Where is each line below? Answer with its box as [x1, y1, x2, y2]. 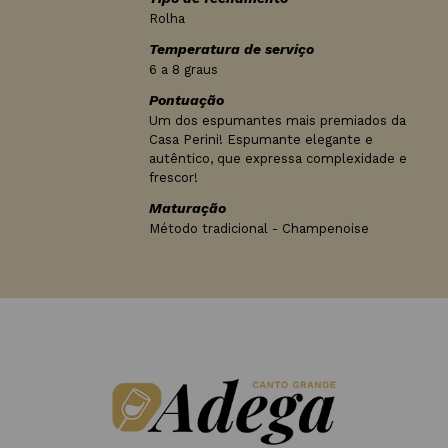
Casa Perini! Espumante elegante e [148, 132, 373, 147]
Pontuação [148, 92, 224, 108]
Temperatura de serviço [148, 41, 314, 57]
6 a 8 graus [148, 62, 218, 77]
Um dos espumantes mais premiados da [148, 113, 406, 128]
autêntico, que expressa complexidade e [148, 151, 407, 166]
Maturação [148, 200, 226, 216]
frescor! [148, 170, 198, 185]
